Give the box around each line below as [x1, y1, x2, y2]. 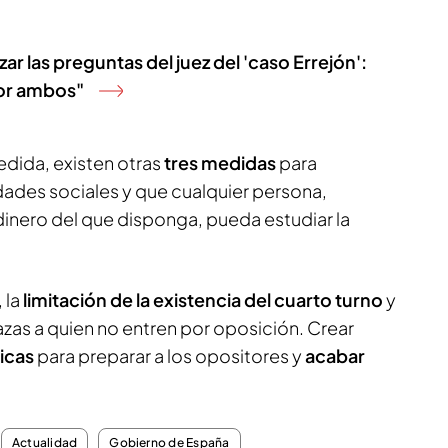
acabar [302, 344, 365, 368]
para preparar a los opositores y [34, 344, 302, 368]
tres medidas [164, 151, 279, 175]
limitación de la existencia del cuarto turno [23, 288, 383, 312]
